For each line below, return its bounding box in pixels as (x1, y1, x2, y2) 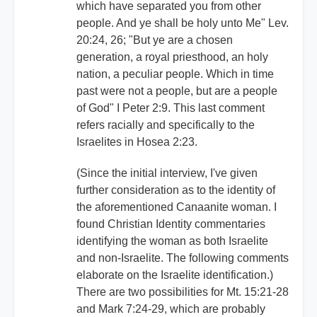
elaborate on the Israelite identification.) (76, 269, 273, 282)
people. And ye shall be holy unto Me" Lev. (76, 17, 289, 30)
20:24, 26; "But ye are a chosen (76, 34, 233, 47)
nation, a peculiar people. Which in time (76, 68, 274, 81)
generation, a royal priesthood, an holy (76, 51, 268, 64)
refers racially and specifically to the (76, 119, 255, 132)
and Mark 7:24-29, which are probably (76, 303, 265, 316)
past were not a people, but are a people (76, 85, 277, 98)
